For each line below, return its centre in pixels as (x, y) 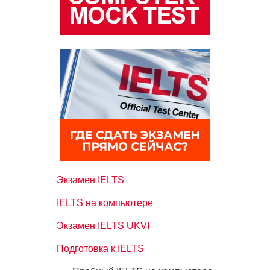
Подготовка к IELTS (100, 249)
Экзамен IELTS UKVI (103, 226)
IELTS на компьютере (105, 203)
